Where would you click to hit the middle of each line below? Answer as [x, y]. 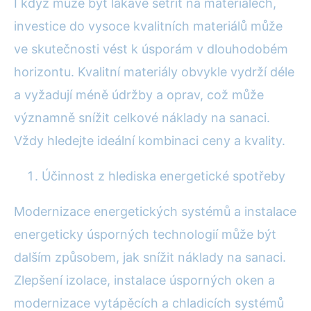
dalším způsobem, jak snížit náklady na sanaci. [150, 257]
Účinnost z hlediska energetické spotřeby [163, 176]
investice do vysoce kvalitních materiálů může [148, 26]
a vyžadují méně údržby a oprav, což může [139, 94]
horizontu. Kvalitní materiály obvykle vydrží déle [154, 72]
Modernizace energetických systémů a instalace [155, 211]
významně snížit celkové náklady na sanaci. [142, 117]
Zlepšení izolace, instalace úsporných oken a [144, 280]
